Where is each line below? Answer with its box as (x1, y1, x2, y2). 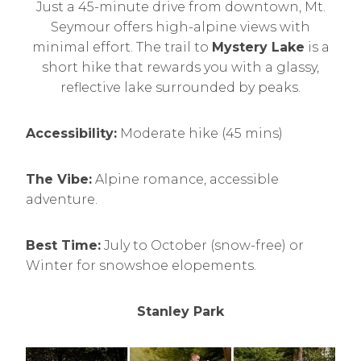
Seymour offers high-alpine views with (51, 19, 310, 35)
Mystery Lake (211, 39, 305, 55)
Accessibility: (26, 126, 117, 141)
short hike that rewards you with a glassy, (42, 60, 319, 75)
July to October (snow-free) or (101, 238, 304, 253)
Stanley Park (137, 304, 224, 319)
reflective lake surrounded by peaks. (60, 80, 301, 95)
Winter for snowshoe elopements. (26, 258, 256, 273)
